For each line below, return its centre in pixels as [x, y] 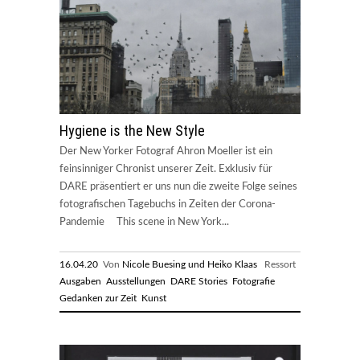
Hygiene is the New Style [132, 130]
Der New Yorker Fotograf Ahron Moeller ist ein [166, 151]
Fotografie [254, 281]
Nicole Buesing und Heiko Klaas [190, 264]
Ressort [278, 264]
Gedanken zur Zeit [98, 298]
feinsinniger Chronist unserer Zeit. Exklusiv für [166, 169]
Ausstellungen [136, 281]
